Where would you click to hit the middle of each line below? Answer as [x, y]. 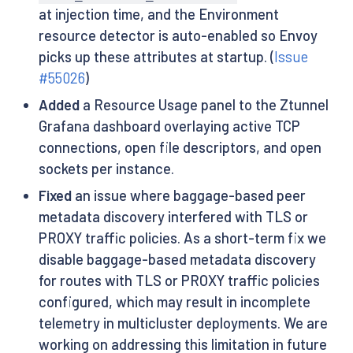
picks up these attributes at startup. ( [156, 56]
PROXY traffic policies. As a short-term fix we [182, 238]
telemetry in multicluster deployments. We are [183, 323]
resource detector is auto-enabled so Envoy [178, 35]
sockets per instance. [106, 169]
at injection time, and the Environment [158, 14]
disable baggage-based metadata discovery [177, 260]
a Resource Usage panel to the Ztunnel [204, 105]
